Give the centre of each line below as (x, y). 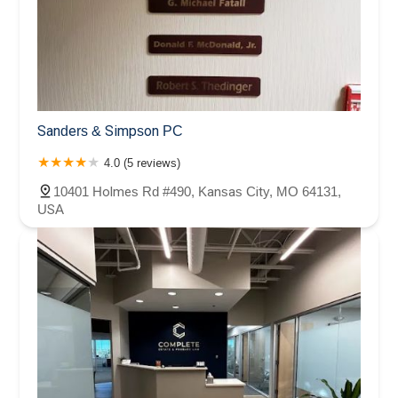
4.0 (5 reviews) (142, 163)
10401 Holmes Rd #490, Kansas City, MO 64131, (197, 191)
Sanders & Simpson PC (110, 131)
